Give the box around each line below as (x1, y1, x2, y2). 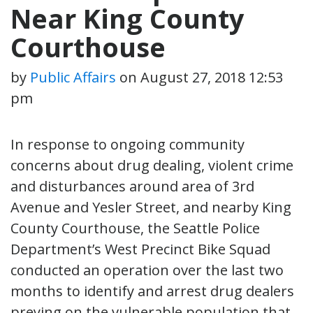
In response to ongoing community (10, 134, 245, 154)
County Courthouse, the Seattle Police (10, 218, 260, 238)
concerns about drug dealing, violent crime (10, 155, 293, 175)
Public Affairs (30, 67, 116, 87)
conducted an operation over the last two (10, 260, 284, 279)
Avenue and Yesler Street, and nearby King (10, 197, 291, 217)
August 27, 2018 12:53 (140, 67, 283, 87)
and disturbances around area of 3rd (10, 176, 254, 196)
